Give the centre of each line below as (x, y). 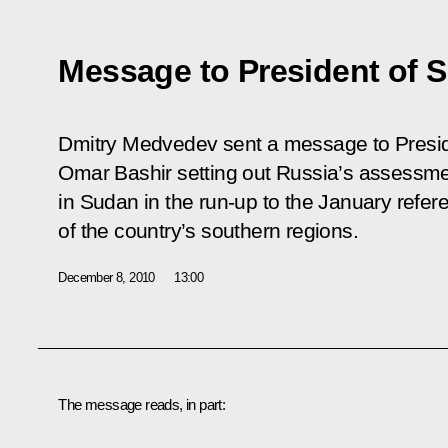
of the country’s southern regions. (208, 230)
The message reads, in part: (142, 404)
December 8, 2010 (106, 277)
